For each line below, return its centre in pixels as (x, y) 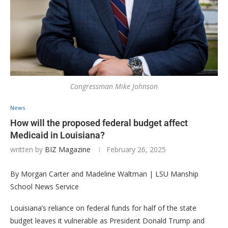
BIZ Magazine (68, 149)
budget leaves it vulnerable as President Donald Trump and (107, 220)
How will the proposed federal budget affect (99, 123)
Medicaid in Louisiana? (58, 135)
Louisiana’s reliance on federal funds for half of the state (103, 208)
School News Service (45, 186)
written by (27, 149)
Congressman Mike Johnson (114, 86)
